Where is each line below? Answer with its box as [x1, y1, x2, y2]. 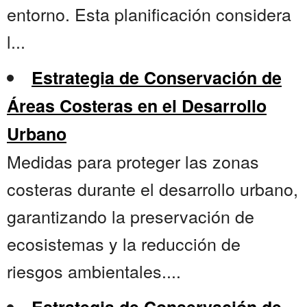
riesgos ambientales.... [7, 258, 181, 284]
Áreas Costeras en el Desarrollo [7, 93, 267, 119]
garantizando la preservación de [7, 204, 254, 229]
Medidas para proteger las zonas [7, 149, 259, 174]
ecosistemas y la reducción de [7, 231, 241, 256]
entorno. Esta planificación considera [7, 1, 291, 27]
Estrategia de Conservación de [32, 65, 282, 90]
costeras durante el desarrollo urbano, [7, 176, 298, 201]
